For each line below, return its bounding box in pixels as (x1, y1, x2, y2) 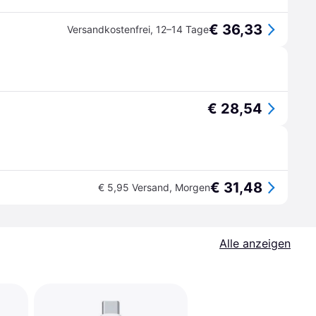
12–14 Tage (156, 23, 209, 35)
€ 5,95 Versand (98, 181, 169, 193)
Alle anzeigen (219, 236, 291, 250)
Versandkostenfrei (67, 23, 150, 35)
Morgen (175, 181, 210, 193)
